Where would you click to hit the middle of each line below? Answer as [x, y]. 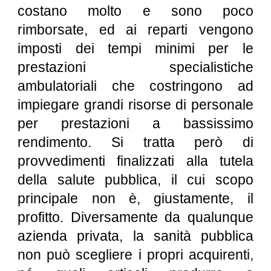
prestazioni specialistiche [135, 67]
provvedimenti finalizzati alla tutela [135, 161]
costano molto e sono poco [135, 11]
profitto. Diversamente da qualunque [135, 217]
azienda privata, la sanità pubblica [135, 236]
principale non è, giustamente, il [135, 198]
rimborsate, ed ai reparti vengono [135, 30]
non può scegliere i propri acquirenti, [135, 255]
